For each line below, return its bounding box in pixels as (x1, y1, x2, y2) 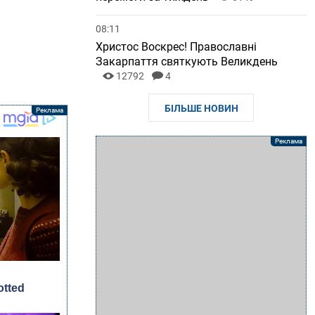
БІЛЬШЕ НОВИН (164, 103, 238, 114)
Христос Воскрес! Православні (96, 40, 257, 53)
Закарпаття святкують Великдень (96, 55, 278, 68)
